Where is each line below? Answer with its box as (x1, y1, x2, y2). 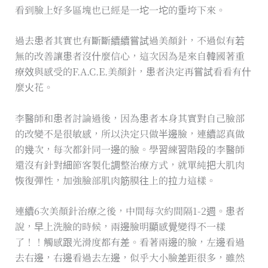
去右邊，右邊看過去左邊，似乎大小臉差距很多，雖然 (14, 251, 245, 265)
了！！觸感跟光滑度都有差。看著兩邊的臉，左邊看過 (14, 235, 245, 249)
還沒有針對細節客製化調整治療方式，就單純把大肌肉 (14, 157, 245, 172)
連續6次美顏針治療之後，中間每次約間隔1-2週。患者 (14, 204, 245, 218)
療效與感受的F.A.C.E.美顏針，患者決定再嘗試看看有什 (14, 65, 251, 79)
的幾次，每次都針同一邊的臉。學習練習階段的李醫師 (14, 142, 245, 156)
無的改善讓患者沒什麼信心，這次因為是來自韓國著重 (14, 49, 245, 63)
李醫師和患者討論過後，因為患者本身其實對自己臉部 (14, 111, 245, 125)
